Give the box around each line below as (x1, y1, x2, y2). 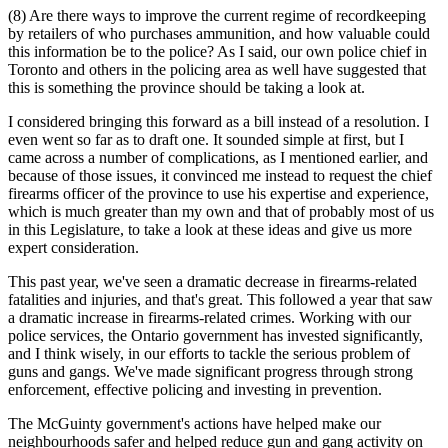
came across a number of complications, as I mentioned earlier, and (8, 148, 428, 166)
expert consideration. (8, 238, 139, 256)
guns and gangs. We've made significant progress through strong (8, 362, 413, 380)
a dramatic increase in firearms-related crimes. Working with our (8, 308, 411, 326)
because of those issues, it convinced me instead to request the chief (8, 166, 432, 184)
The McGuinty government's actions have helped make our (8, 414, 381, 432)
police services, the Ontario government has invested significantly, (8, 326, 423, 344)
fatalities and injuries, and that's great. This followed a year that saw (8, 290, 433, 308)
